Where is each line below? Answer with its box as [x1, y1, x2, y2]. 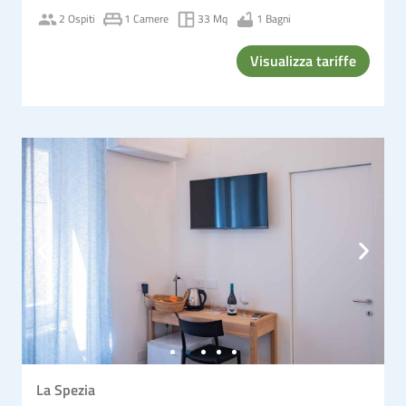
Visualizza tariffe [250, 49, 356, 72]
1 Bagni [256, 10, 291, 27]
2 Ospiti [59, 10, 95, 27]
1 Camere [124, 10, 169, 27]
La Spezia [36, 378, 95, 401]
